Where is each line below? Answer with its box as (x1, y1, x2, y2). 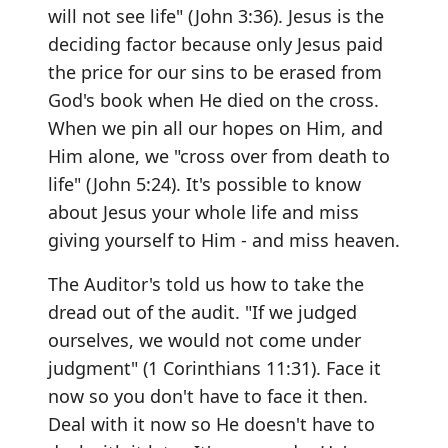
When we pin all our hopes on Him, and (48, 116, 383, 140)
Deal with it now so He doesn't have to (48, 412, 375, 436)
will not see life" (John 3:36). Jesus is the (48, 4, 384, 28)
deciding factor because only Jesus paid (48, 32, 383, 56)
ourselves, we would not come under (48, 328, 361, 352)
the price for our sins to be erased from (48, 60, 382, 84)
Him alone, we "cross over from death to (48, 144, 390, 168)
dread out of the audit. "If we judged (48, 300, 357, 324)
